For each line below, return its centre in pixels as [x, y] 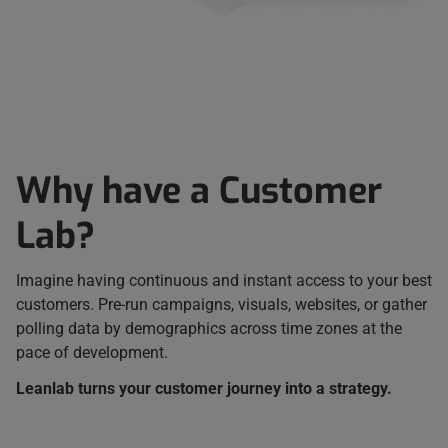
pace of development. [92, 353]
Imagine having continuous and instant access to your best [224, 281]
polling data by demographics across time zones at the [209, 329]
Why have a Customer [199, 191]
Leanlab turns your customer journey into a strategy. [204, 388]
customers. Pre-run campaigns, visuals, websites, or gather [221, 305]
